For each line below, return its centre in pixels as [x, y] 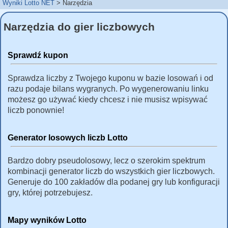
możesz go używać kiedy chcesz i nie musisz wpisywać [108, 99]
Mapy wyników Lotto [47, 220]
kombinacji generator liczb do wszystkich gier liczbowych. [111, 171]
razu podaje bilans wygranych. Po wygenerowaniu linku [108, 89]
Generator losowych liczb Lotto [68, 137]
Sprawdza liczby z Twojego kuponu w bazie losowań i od [110, 78]
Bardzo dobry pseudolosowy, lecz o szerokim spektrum [106, 160]
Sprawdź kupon [38, 55]
